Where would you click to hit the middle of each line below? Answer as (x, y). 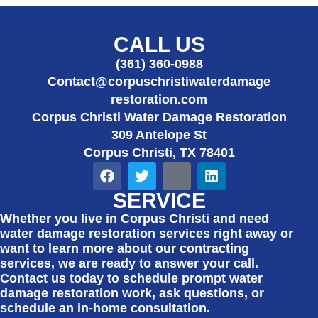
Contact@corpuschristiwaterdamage (159, 81)
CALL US (159, 44)
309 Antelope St (159, 135)
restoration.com (159, 99)
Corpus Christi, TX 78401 (159, 152)
